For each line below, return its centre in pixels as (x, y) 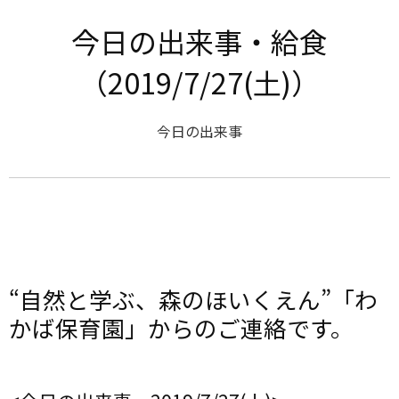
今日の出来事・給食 (199, 41)
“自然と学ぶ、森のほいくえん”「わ (193, 299)
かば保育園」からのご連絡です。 (181, 327)
